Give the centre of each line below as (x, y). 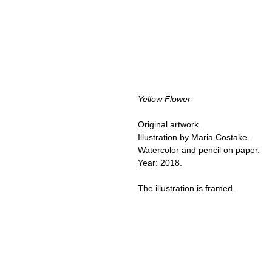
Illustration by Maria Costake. (195, 138)
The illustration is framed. (186, 189)
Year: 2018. (162, 163)
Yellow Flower (164, 99)
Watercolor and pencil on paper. (200, 150)
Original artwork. (169, 125)
